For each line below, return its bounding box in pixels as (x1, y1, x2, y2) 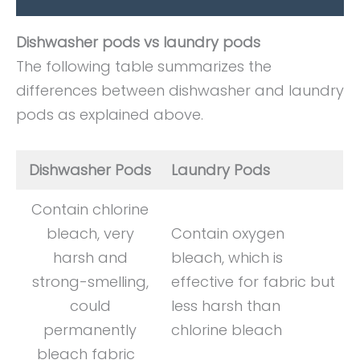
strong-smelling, (31, 272, 149, 292)
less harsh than (171, 296, 280, 317)
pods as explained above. (16, 104, 203, 125)
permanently (43, 320, 137, 341)
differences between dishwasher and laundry (16, 80, 344, 101)
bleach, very (46, 223, 134, 244)
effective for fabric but (171, 272, 335, 292)
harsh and (52, 247, 128, 268)
